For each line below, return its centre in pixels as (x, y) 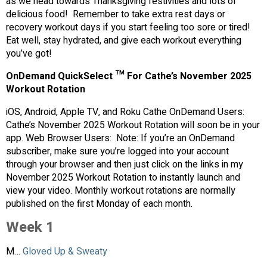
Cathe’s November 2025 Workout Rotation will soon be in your (133, 125)
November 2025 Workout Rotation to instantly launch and (123, 178)
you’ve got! (29, 54)
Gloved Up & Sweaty (65, 252)
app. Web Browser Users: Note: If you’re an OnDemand (120, 139)
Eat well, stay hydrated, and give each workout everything (124, 41)
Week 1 (30, 228)
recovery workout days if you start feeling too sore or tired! (128, 28)
